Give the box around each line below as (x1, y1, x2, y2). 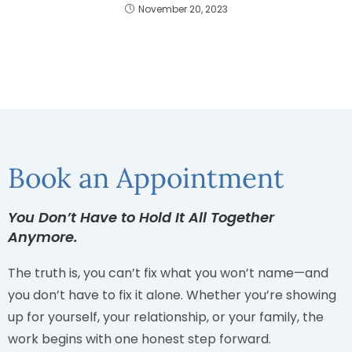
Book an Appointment (8, 160, 284, 196)
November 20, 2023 (137, 2, 228, 16)
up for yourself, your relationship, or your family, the (8, 308, 324, 327)
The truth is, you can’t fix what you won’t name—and (8, 264, 328, 283)
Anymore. (8, 227, 78, 247)
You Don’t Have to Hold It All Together (8, 207, 274, 228)
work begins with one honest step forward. (8, 330, 271, 349)
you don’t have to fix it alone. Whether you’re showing (8, 286, 336, 305)
